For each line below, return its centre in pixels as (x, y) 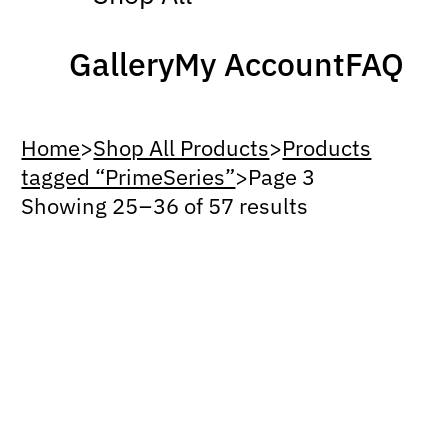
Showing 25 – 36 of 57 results (165, 205)
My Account (260, 63)
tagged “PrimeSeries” (128, 176)
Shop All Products (181, 147)
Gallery (122, 63)
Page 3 (282, 176)
